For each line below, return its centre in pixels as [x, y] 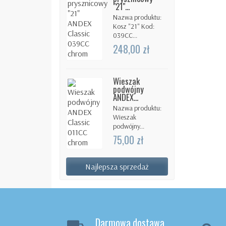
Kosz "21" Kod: [133, 26]
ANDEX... [125, 97]
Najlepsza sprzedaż [117, 166]
